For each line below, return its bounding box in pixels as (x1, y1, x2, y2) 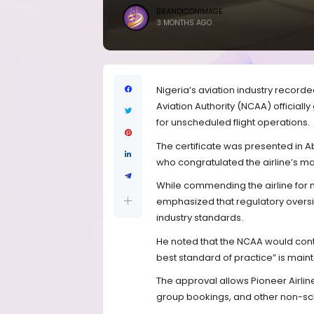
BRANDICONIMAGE (156, 6, 223, 17)
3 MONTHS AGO (156, 18, 212, 28)
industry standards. (156, 211, 243, 225)
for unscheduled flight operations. (156, 116, 310, 130)
